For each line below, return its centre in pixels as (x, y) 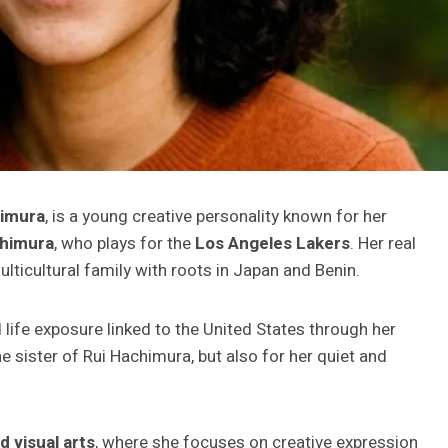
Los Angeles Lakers (272, 243)
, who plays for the (124, 243)
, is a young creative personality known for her (216, 216)
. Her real (383, 243)
